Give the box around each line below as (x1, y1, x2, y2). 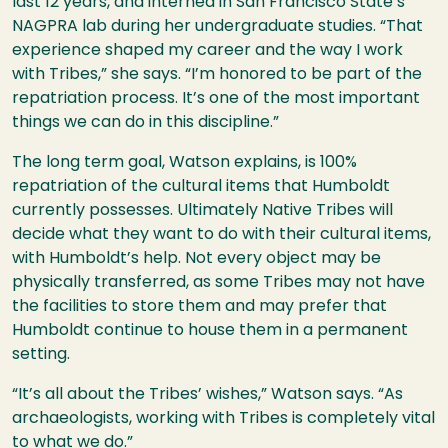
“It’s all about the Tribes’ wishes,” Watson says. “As (12, 387, 403, 404)
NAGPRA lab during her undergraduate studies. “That (12, 19, 423, 36)
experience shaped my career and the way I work (12, 43, 403, 60)
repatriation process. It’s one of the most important (12, 91, 420, 108)
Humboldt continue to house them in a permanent (12, 323, 408, 340)
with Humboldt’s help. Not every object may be (12, 251, 381, 268)
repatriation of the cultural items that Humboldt (12, 179, 390, 196)
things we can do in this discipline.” (12, 115, 279, 132)
